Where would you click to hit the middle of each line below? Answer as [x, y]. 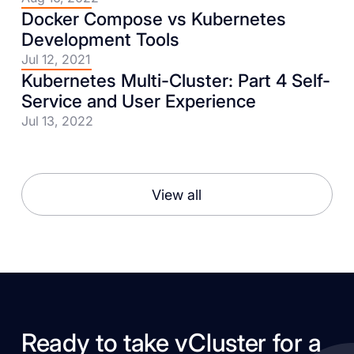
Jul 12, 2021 [55, 60]
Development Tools [100, 40]
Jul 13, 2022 [57, 121]
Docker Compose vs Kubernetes [153, 19]
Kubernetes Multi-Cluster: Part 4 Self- [175, 81]
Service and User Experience [138, 101]
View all [177, 194]
